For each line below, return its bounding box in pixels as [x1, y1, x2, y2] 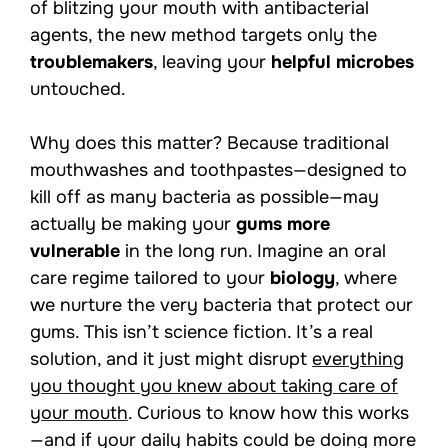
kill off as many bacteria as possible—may [30, 186, 379, 209]
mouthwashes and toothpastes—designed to [30, 159, 407, 182]
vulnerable [30, 240, 120, 263]
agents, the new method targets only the [30, 24, 377, 47]
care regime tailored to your [30, 267, 270, 290]
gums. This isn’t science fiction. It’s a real [30, 321, 373, 344]
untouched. [30, 78, 126, 101]
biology [270, 267, 335, 290]
